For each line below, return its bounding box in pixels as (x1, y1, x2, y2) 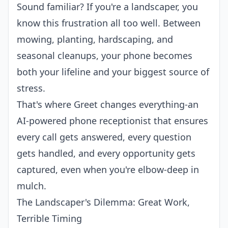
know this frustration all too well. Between (17, 17, 201, 29)
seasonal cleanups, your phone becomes (17, 49, 192, 62)
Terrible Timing (17, 212, 82, 224)
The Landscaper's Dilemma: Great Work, (17, 196, 190, 208)
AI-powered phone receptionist (17, 115, 151, 127)
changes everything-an (98, 98, 198, 110)
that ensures (151, 115, 208, 127)
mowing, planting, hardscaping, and (17, 33, 173, 45)
